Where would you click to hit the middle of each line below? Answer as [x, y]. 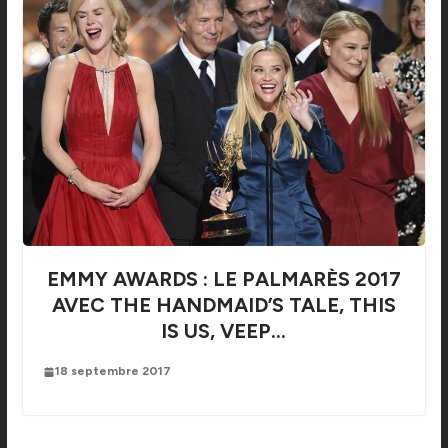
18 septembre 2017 [112, 371]
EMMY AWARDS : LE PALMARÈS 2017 [223, 279]
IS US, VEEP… [224, 331]
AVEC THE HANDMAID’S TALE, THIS [223, 305]
